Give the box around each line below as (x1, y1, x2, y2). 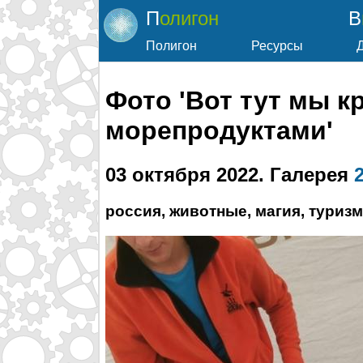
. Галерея (258, 163, 354, 186)
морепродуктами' (105, 116, 333, 146)
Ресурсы (251, 39, 303, 53)
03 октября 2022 (105, 163, 258, 186)
